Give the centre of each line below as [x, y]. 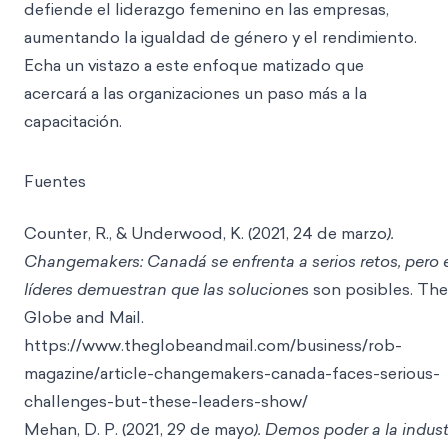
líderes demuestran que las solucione [162, 289]
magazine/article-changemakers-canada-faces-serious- [232, 373]
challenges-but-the [99, 401]
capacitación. [73, 121]
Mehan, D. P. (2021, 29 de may [134, 429]
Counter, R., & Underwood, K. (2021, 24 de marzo [205, 233]
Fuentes [55, 181]
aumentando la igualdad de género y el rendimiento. [220, 37]
